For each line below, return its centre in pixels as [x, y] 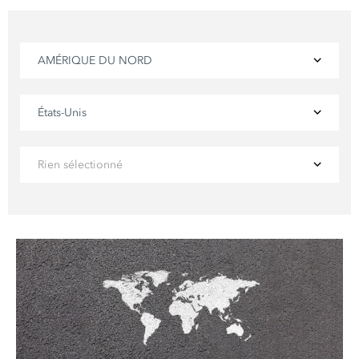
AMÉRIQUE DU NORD [95, 61]
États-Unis [63, 113]
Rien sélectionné [81, 165]
